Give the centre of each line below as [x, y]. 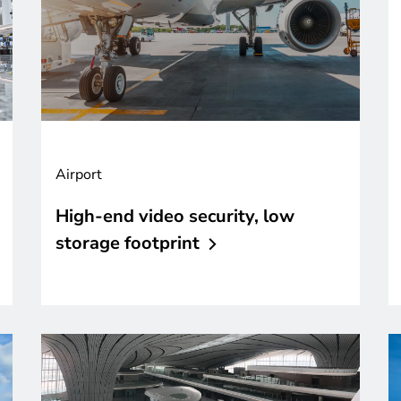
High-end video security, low [175, 217]
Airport [79, 175]
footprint [162, 243]
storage [88, 243]
